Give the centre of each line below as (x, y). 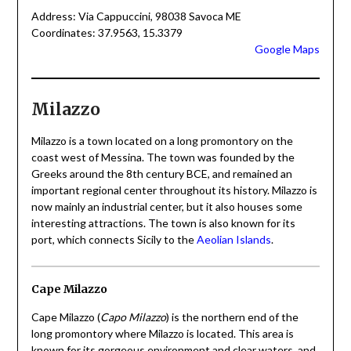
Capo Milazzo (133, 317)
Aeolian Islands (233, 240)
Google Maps (288, 49)
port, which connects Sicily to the (114, 240)
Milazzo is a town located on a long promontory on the (162, 141)
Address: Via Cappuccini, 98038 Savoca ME (136, 16)
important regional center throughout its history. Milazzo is (174, 190)
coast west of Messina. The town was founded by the (163, 157)
